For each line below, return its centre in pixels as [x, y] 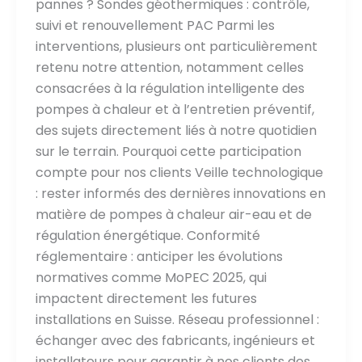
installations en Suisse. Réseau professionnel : [177, 320]
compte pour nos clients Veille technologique [179, 173]
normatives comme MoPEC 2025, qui [151, 278]
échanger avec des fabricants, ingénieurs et [175, 341]
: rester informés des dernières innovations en [180, 194]
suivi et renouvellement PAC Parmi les [155, 26]
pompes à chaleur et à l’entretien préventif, [175, 110]
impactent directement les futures [146, 299]
